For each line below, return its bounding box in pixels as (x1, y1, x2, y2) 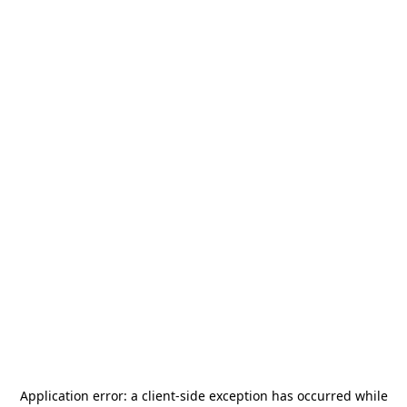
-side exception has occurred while (174, 387, 388, 404)
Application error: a (19, 387, 142, 404)
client (141, 387, 175, 404)
